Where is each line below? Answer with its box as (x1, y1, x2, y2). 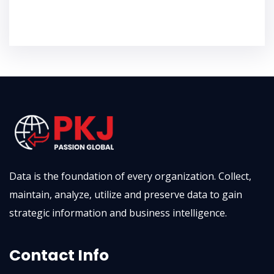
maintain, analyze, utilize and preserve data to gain (9, 188, 242, 202)
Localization (43, 3, 92, 16)
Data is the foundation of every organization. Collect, (9, 169, 251, 183)
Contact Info (9, 245, 109, 267)
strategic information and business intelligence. (9, 206, 227, 220)
